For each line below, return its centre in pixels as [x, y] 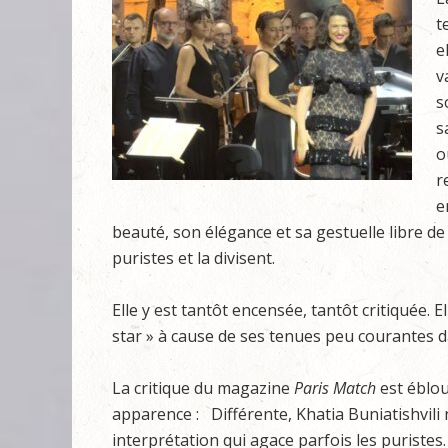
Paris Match [335, 388]
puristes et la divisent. [193, 258]
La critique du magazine [203, 388]
